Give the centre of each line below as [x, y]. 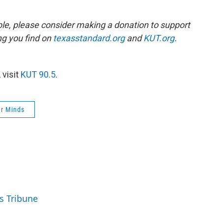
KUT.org [159, 38]
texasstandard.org [89, 38]
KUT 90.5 [38, 75]
